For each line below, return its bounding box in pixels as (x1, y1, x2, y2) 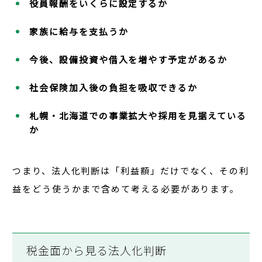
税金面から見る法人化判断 (26, 242, 167, 258)
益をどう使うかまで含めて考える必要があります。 (12, 182, 240, 195)
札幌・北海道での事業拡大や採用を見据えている (29, 109, 247, 122)
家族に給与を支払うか (29, 25, 129, 38)
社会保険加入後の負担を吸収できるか (29, 81, 198, 94)
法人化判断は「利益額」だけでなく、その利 (51, 164, 250, 177)
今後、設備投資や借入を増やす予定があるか (29, 53, 227, 66)
